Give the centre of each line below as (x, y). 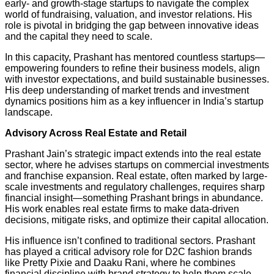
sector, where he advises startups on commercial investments (137, 165)
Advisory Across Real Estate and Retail (96, 133)
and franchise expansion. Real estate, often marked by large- (136, 176)
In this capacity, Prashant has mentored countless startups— (135, 57)
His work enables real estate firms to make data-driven (122, 209)
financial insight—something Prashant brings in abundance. (134, 198)
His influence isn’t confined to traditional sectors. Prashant (130, 240)
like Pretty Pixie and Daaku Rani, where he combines (120, 262)
